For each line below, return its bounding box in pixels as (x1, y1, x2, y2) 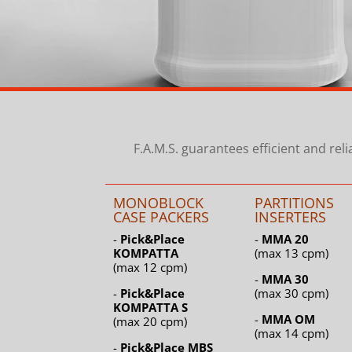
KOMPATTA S (113, 299, 189, 316)
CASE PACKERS (113, 207, 210, 227)
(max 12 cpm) (113, 259, 188, 276)
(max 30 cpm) (254, 285, 328, 302)
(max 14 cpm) (254, 325, 328, 342)
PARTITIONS (254, 193, 334, 213)
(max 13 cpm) (254, 245, 328, 262)
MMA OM (261, 311, 315, 328)
